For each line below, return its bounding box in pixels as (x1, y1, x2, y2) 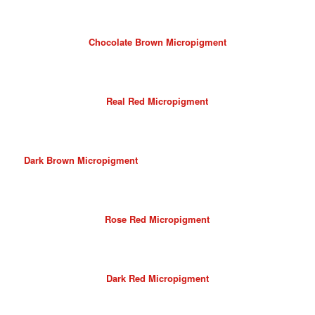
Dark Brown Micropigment (23, 153, 138, 167)
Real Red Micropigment (106, 94, 209, 108)
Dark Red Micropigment (105, 271, 209, 285)
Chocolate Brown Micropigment (88, 34, 226, 49)
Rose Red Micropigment (105, 212, 210, 226)
